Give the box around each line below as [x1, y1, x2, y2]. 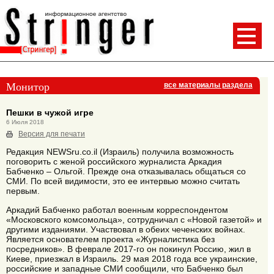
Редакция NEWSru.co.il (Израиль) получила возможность [6, 147, 234, 157]
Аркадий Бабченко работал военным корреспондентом [6, 204, 228, 215]
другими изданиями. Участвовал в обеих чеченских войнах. [6, 224, 245, 234]
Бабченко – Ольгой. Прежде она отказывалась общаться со [6, 166, 246, 177]
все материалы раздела [163, 81, 253, 90]
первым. [6, 186, 40, 196]
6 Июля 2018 [6, 118, 44, 125]
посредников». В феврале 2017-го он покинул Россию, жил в [6, 243, 251, 254]
